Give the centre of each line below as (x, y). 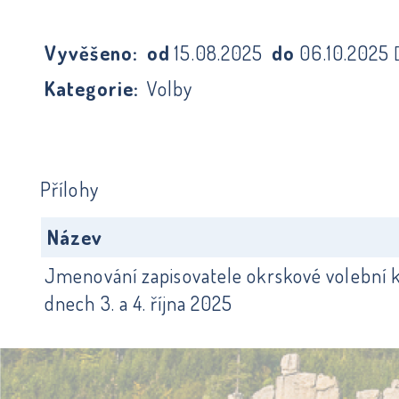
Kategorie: (92, 88)
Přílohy (69, 189)
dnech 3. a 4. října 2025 (139, 302)
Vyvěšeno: (91, 53)
